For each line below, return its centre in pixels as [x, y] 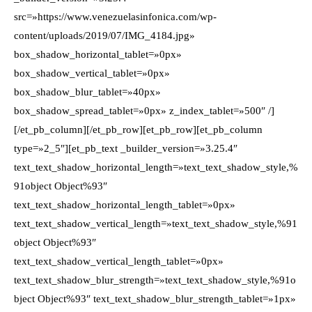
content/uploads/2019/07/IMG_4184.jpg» [104, 36]
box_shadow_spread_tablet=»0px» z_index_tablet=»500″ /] [144, 111]
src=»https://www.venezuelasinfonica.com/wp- [115, 17]
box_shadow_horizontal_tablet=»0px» [98, 54]
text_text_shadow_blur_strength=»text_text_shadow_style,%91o [155, 280]
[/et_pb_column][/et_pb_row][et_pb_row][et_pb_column [138, 130]
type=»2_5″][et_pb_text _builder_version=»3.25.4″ [126, 148]
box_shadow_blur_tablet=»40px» [87, 92]
